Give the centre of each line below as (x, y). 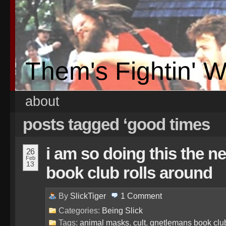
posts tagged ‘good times (116, 124)
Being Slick (122, 210)
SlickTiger (88, 196)
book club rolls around (129, 173)
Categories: (80, 210)
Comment (145, 196)
